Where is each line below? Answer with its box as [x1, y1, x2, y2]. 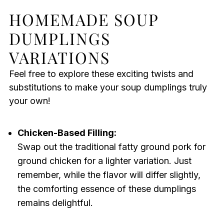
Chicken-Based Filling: [17, 127, 116, 138]
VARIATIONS [8, 46, 110, 68]
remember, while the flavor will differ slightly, [17, 169, 200, 180]
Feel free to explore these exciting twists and [8, 68, 193, 79]
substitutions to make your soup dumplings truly [8, 82, 207, 93]
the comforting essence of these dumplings [17, 183, 196, 194]
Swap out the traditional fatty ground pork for [17, 141, 205, 152]
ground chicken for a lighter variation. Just [17, 155, 191, 166]
